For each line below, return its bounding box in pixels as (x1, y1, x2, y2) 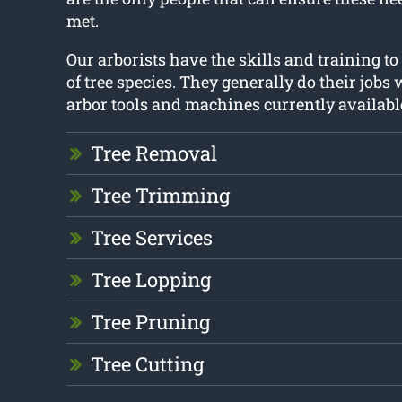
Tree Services (90, 224, 213, 251)
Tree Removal (90, 140, 217, 167)
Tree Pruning (90, 309, 210, 336)
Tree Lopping (90, 267, 211, 293)
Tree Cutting (90, 351, 204, 378)
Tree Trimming (90, 182, 230, 209)
